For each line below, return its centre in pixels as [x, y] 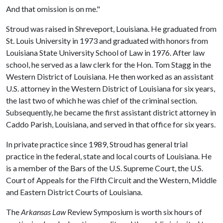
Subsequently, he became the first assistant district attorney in [111, 112]
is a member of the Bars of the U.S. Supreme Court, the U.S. [105, 168]
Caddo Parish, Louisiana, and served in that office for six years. [111, 124]
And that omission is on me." [53, 9]
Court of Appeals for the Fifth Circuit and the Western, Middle [111, 180]
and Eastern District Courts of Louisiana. [74, 192]
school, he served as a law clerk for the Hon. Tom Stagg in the [109, 65]
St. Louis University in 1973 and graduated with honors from [107, 41]
